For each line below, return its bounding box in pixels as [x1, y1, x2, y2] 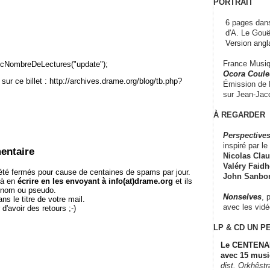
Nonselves [223, 192, 262, 201]
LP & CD [213, 222, 245, 232]
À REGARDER [213, 110, 265, 119]
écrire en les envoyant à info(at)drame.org [17, 177, 173, 186]
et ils [173, 177, 192, 186]
